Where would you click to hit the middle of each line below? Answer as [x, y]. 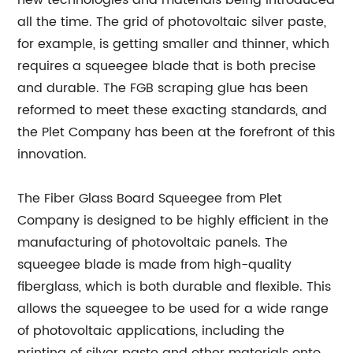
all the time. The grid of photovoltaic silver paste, [172, 22]
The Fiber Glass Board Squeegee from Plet [150, 199]
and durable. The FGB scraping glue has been [163, 89]
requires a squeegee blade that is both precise [167, 67]
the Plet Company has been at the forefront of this [176, 133]
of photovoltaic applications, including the [151, 331]
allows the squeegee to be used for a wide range [173, 309]
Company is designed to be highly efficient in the [173, 221]
